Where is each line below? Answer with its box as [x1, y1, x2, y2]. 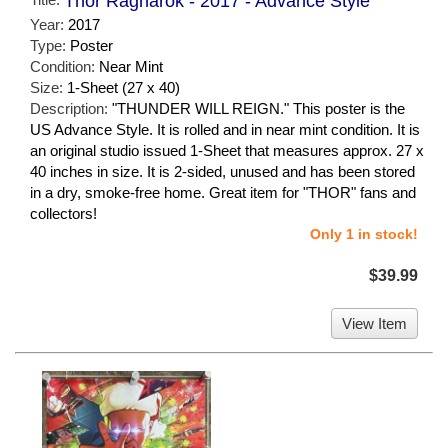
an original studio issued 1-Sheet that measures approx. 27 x [30, 142, 424, 160]
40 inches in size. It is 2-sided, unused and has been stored [30, 163, 415, 181]
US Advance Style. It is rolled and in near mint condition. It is [30, 121, 420, 139]
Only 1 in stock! [310, 226, 418, 243]
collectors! [30, 205, 97, 223]
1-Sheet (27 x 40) [67, 79, 180, 97]
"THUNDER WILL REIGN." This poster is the [112, 100, 405, 118]
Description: [30, 100, 112, 118]
